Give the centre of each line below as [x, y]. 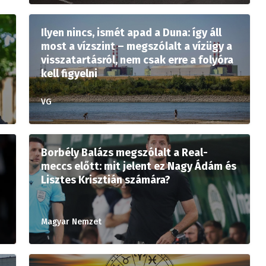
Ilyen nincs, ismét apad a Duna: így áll [131, 33]
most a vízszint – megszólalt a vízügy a [137, 46]
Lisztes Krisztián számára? [106, 180]
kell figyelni [69, 74]
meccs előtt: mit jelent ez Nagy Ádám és [139, 166]
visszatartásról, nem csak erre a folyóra [137, 60]
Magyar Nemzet [71, 222]
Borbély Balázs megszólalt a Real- [124, 153]
